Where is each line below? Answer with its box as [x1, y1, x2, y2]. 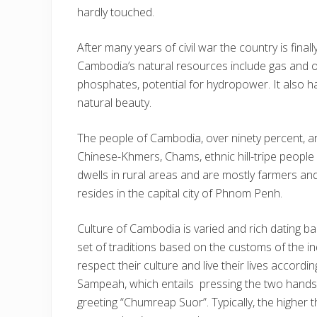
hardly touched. [77, 4, 154, 20]
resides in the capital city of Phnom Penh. [77, 185, 282, 201]
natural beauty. [77, 95, 151, 110]
